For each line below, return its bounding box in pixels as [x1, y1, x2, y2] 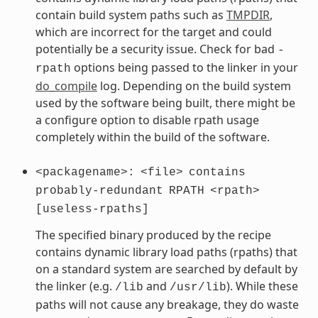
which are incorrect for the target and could [35, 23, 272, 40]
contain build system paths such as [35, 6, 226, 23]
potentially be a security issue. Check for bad [35, 40, 278, 57]
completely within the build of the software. [35, 128, 270, 145]
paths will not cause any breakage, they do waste [35, 296, 299, 312]
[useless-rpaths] [35, 202, 149, 216]
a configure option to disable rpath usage [35, 111, 259, 128]
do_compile [35, 77, 97, 94]
